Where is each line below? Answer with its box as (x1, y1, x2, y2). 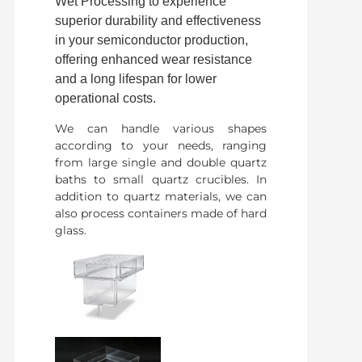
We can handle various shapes (54, 120, 267, 136)
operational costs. (54, 91, 156, 106)
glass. (54, 222, 86, 238)
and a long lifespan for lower (54, 72, 217, 86)
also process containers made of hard (54, 205, 267, 221)
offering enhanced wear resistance (54, 53, 252, 67)
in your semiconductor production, (54, 33, 248, 48)
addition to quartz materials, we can (54, 188, 267, 204)
